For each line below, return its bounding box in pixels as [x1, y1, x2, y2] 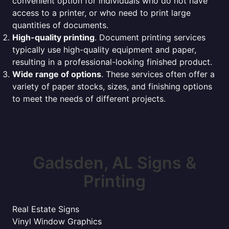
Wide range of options [12, 69, 101, 79]
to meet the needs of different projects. [12, 94, 166, 104]
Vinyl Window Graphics [12, 216, 102, 226]
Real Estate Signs [12, 204, 79, 214]
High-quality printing [12, 32, 95, 42]
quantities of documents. [12, 20, 108, 30]
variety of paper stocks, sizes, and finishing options [12, 81, 212, 91]
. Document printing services [95, 32, 205, 42]
